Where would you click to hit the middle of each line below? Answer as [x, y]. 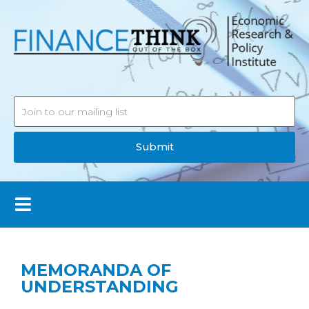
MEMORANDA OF [96, 270]
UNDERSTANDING [100, 286]
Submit [154, 147]
